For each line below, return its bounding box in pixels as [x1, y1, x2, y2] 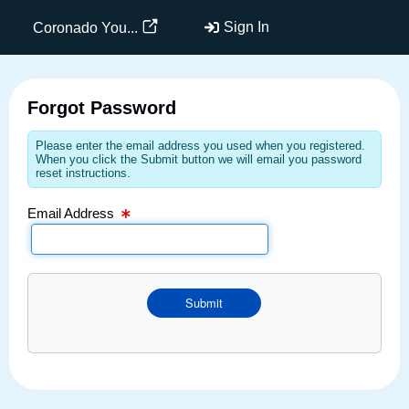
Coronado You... [32, 19, 138, 36]
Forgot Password [27, 97, 176, 118]
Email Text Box [31, 5, 112, 18]
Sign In [224, 19, 269, 35]
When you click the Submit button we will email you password [36, 152, 362, 166]
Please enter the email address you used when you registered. [36, 138, 365, 152]
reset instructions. [36, 165, 131, 180]
